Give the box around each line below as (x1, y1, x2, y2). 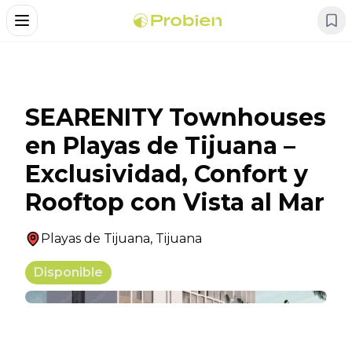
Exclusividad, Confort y (25, 159, 308, 189)
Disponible (34, 265, 103, 280)
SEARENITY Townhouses (25, 103, 326, 132)
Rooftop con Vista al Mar (25, 188, 324, 217)
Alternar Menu (20, 20, 104, 35)
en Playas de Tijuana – (25, 131, 295, 160)
